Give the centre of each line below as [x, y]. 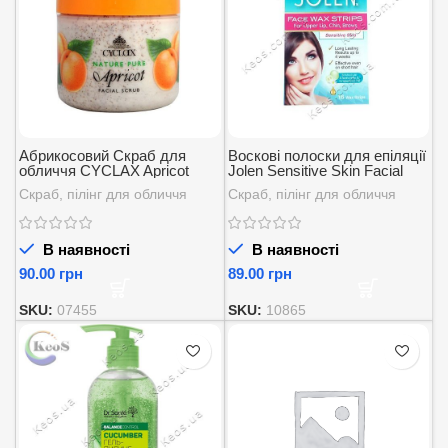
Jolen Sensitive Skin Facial [315, 170]
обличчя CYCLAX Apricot [104, 170]
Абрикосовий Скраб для [102, 155]
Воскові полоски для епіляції [326, 155]
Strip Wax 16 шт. [281, 185]
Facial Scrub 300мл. [85, 185]
